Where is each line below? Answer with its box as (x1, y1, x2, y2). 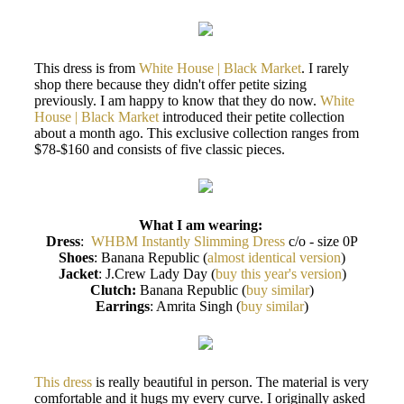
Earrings (96, 298, 150, 314)
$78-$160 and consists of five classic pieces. (34, 142, 285, 157)
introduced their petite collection (159, 109, 344, 124)
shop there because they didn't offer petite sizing (34, 77, 307, 92)
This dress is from (34, 60, 139, 76)
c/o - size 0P (285, 234, 358, 249)
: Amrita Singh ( (150, 298, 241, 314)
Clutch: (90, 282, 140, 298)
